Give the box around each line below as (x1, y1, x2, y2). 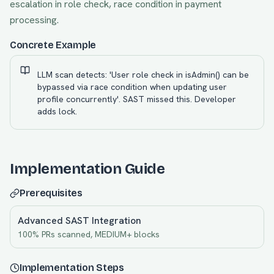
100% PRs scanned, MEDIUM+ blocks (18, 229, 160, 240)
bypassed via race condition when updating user (37, 81, 227, 92)
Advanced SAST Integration (18, 214, 141, 227)
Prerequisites (20, 187, 83, 199)
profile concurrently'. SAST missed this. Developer (37, 94, 236, 105)
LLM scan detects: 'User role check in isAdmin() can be (37, 69, 249, 80)
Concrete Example (10, 39, 96, 51)
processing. (10, 13, 59, 26)
